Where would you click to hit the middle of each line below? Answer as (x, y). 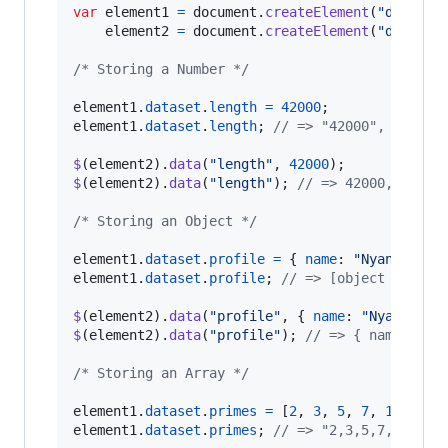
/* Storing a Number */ (161, 68)
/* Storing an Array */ (161, 372)
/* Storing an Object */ (165, 220)
